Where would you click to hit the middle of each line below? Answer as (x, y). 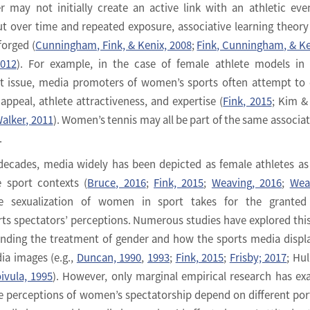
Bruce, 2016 (117, 183)
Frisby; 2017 (258, 257)
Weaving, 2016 (247, 183)
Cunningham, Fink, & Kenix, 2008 (113, 45)
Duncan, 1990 (109, 257)
